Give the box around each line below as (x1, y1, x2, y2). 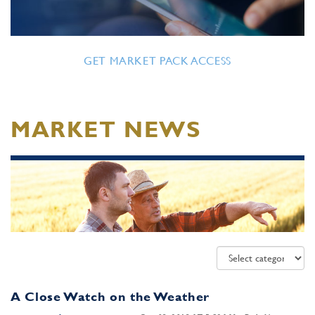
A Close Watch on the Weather (11, 289, 210, 304)
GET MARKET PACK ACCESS (83, 54, 232, 67)
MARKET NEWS (11, 116, 201, 142)
